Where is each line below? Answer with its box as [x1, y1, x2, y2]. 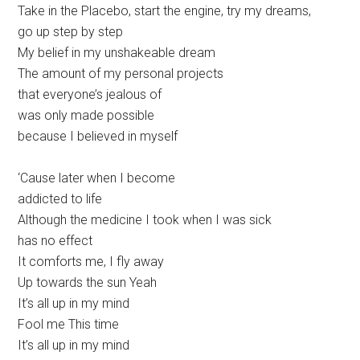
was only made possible [18, 108, 155, 124]
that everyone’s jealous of [18, 87, 162, 103]
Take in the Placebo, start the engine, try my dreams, [18, 3, 312, 19]
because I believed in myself [18, 129, 178, 145]
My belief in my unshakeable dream [18, 45, 216, 61]
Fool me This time [18, 317, 120, 333]
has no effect [18, 233, 93, 249]
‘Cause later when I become [18, 170, 176, 186]
